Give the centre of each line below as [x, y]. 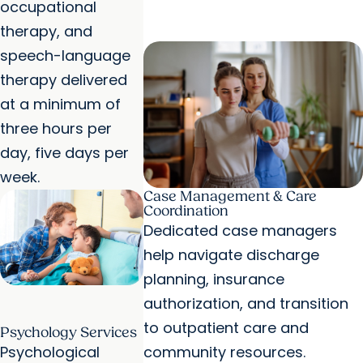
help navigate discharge [231, 255]
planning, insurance [214, 280]
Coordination [186, 211]
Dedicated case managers [240, 231]
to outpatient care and [226, 328]
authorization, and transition [246, 304]
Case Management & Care [230, 197]
